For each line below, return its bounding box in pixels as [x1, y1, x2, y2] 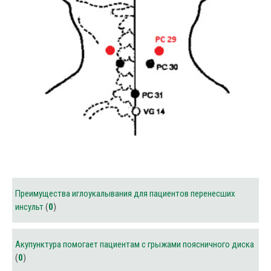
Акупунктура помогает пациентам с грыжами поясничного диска [15, 239, 254, 250]
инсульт [15, 201, 44, 212]
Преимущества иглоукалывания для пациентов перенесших [15, 188, 235, 199]
